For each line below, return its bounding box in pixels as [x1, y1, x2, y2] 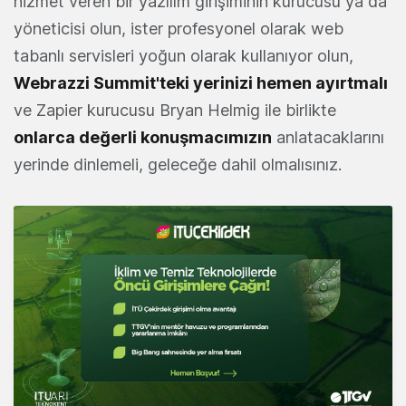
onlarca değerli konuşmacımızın [14, 127, 272, 147]
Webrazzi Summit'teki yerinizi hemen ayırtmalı [14, 72, 388, 92]
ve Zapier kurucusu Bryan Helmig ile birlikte [14, 100, 336, 120]
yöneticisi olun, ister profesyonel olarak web [14, 18, 343, 38]
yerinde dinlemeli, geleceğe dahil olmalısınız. [14, 154, 342, 174]
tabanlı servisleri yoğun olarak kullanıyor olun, [14, 45, 353, 65]
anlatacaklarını [272, 127, 384, 147]
